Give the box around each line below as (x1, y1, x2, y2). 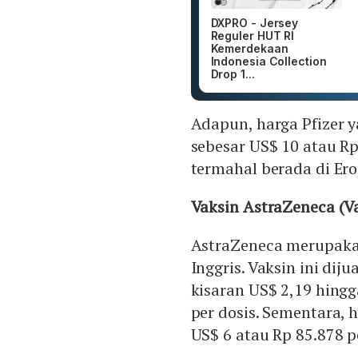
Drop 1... (210, 67, 255, 82)
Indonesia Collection (210, 54, 327, 69)
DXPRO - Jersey (210, 16, 299, 30)
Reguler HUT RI (210, 29, 295, 43)
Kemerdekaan (210, 42, 288, 56)
